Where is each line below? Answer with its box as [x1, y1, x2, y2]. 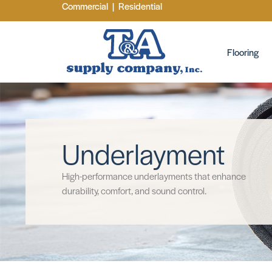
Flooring [227, 45, 259, 58]
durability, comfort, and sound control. [62, 184, 206, 197]
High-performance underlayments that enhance [62, 169, 246, 182]
